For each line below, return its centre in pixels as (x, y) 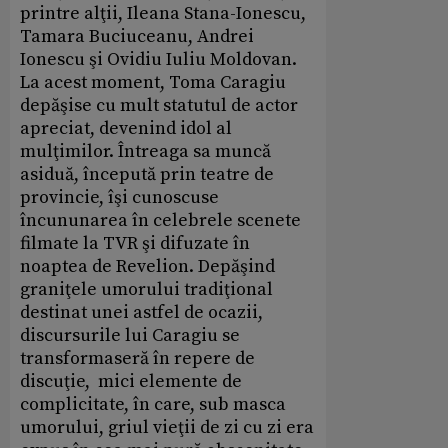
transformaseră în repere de (137, 358)
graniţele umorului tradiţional (146, 289)
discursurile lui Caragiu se (130, 335)
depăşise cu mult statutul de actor (159, 105)
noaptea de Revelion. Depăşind (147, 266)
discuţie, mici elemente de (131, 381)
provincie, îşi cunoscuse (119, 197)
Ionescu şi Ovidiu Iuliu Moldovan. (160, 59)
